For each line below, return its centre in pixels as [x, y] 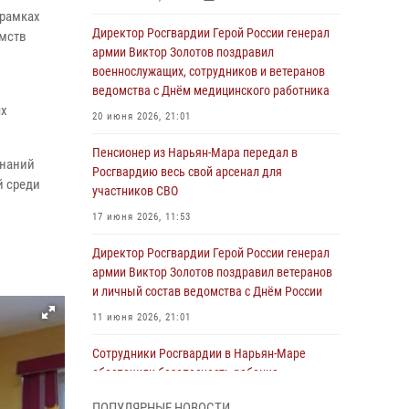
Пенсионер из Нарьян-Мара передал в [195, 152]
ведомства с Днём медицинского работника [211, 90]
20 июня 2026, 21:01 [142, 116]
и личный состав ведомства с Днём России [207, 291]
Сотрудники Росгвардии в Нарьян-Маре [199, 353]
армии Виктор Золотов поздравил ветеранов [212, 272]
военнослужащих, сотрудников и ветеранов [209, 71]
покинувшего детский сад [161, 392]
